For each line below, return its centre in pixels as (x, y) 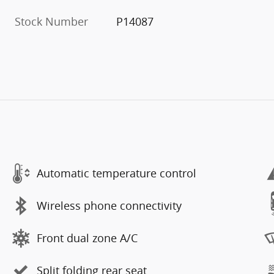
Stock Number (51, 21)
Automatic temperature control (117, 173)
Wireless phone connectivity (109, 206)
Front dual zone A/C (87, 238)
